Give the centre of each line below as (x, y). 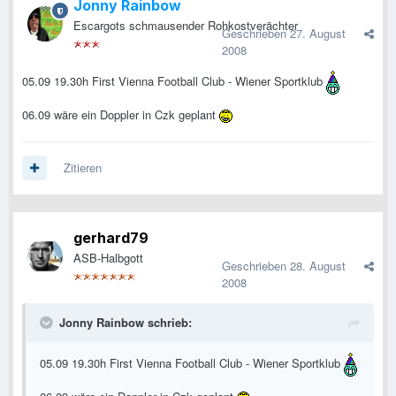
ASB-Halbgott (108, 258)
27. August (318, 34)
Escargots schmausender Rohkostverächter (186, 26)
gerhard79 (111, 238)
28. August (318, 266)
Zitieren (83, 168)
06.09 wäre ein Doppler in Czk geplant (121, 115)
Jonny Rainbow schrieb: (126, 323)
